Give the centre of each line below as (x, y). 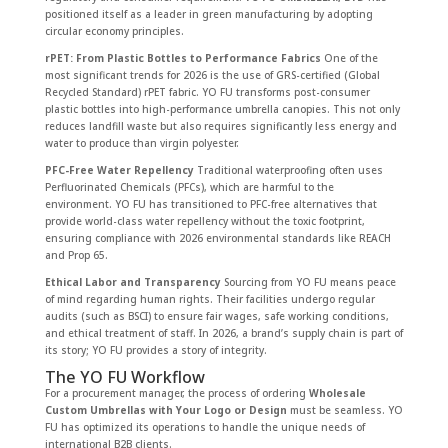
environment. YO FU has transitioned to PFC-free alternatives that (210, 203)
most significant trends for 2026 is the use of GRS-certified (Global (212, 74)
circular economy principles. (114, 30)
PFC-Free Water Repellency (119, 169)
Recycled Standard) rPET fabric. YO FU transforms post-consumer (207, 91)
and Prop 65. (76, 254)
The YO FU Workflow (124, 376)
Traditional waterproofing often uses (288, 169)
